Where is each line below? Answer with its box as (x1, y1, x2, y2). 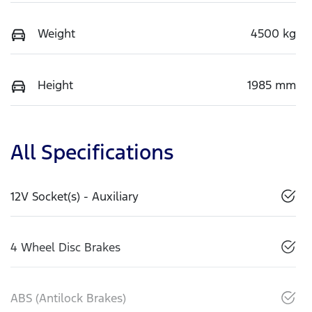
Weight (38, 25, 75, 41)
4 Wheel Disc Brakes (10, 239, 120, 255)
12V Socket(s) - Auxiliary (10, 188, 139, 204)
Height (38, 77, 73, 93)
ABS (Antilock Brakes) (10, 290, 126, 306)
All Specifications (10, 139, 173, 165)
